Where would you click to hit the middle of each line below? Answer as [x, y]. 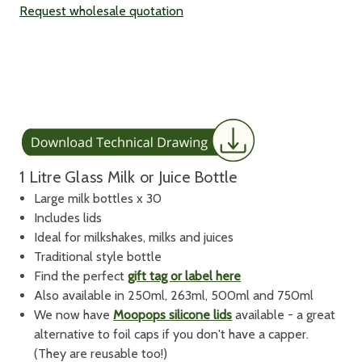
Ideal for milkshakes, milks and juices [134, 238]
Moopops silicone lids [173, 315]
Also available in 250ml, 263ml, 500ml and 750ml [174, 296]
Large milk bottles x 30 [98, 199]
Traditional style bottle [98, 257]
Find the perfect [81, 276]
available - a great [284, 315]
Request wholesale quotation [101, 11]
